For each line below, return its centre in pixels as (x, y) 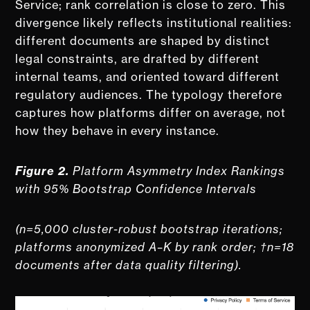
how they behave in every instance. (118, 130)
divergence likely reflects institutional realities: (154, 22)
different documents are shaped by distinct (143, 40)
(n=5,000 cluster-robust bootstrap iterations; (149, 229)
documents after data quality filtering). (129, 265)
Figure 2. (43, 171)
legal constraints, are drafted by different (138, 58)
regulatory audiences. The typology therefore (149, 94)
